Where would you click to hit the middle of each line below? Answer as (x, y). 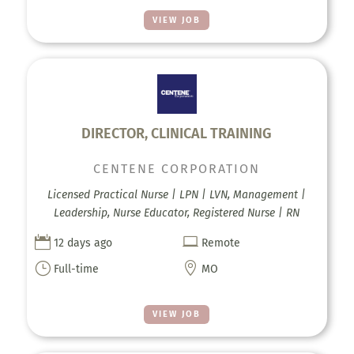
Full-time (76, 269)
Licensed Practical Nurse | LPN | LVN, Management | (177, 194)
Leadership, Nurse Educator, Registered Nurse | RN (177, 213)
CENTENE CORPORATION (177, 168)
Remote (221, 243)
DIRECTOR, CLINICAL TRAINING (177, 133)
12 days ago (83, 243)
